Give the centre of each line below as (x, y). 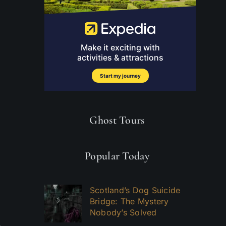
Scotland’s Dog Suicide (135, 190)
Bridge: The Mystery (129, 201)
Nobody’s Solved (123, 212)
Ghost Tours (117, 120)
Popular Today (117, 156)
